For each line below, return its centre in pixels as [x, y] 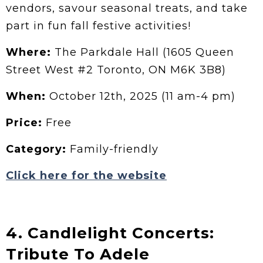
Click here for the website [86, 175]
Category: [36, 149]
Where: [28, 52]
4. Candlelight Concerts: [110, 233]
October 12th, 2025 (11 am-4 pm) [142, 96]
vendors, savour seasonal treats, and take [127, 8]
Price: [24, 122]
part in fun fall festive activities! [98, 26]
